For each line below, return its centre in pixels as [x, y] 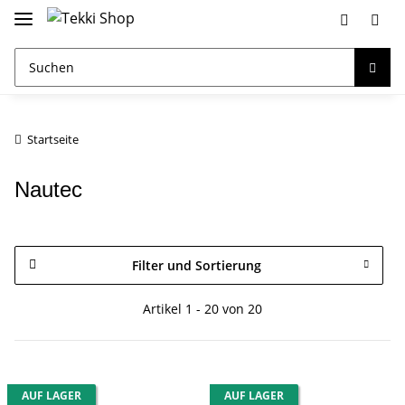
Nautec [48, 189]
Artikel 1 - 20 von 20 [202, 308]
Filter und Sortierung [196, 265]
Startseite [53, 139]
